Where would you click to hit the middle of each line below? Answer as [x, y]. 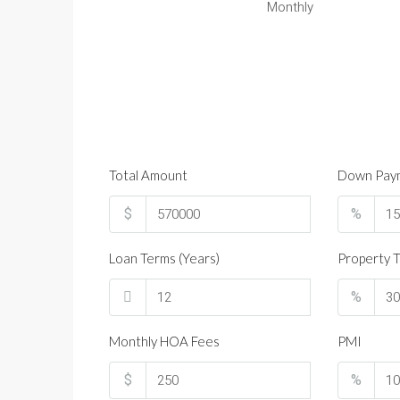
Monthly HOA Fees [164, 341]
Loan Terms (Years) [164, 258]
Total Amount [148, 175]
